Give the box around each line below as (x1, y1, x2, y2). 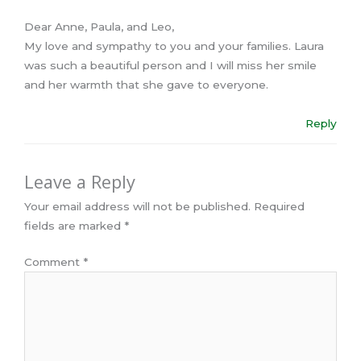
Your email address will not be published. (24, 200, 251, 214)
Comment (24, 255, 83, 268)
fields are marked (24, 219, 124, 233)
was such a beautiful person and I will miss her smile (24, 58, 317, 72)
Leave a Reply (24, 170, 135, 194)
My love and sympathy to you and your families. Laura (24, 39, 324, 52)
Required (254, 200, 305, 214)
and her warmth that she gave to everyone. (24, 77, 268, 91)
